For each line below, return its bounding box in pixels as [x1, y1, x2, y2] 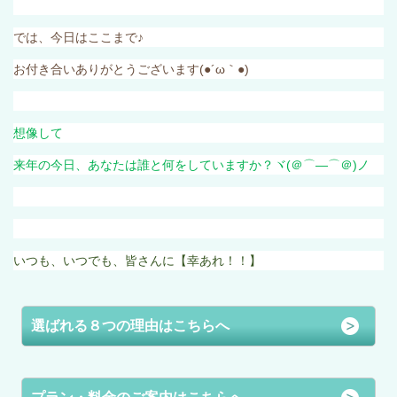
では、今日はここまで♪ [13, 29, 144, 44]
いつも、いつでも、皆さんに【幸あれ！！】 [13, 253, 261, 268]
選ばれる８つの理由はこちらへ [31, 317, 230, 333]
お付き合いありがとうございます [13, 61, 199, 76]
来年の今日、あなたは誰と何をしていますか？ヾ [13, 157, 286, 172]
